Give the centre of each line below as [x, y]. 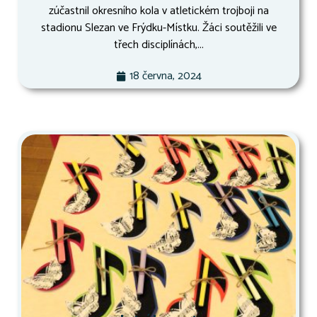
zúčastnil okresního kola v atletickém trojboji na [158, 11]
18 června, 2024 [165, 76]
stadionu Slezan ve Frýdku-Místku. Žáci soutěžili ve [158, 28]
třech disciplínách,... [158, 45]
